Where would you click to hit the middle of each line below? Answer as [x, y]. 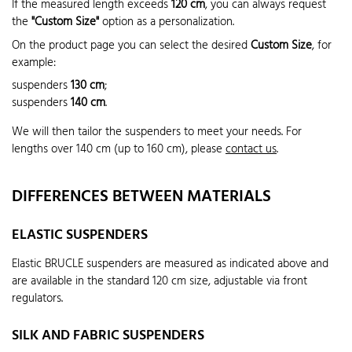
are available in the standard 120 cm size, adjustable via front [159, 281]
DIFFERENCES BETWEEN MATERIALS [141, 196]
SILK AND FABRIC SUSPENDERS [108, 336]
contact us [251, 150]
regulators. [37, 298]
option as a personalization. [167, 22]
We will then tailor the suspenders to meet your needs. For [157, 132]
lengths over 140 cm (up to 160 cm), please [119, 150]
